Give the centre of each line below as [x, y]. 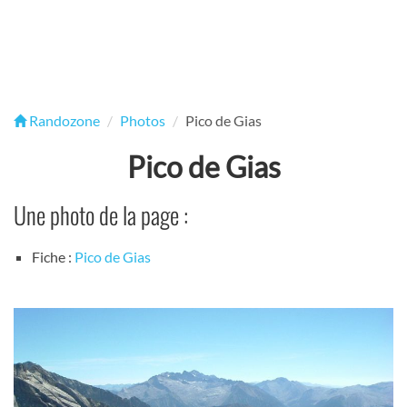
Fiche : [53, 257]
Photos [143, 120]
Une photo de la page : [101, 215]
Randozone [63, 120]
